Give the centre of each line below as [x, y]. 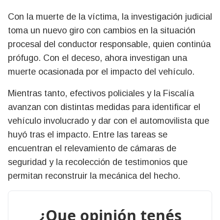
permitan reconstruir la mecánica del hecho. [94, 176]
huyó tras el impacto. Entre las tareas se [88, 134]
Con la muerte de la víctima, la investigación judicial [110, 16]
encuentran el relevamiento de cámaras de [92, 148]
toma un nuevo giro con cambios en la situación [102, 30]
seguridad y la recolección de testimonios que [98, 162]
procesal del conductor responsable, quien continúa [109, 44]
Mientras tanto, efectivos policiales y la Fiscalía [101, 93]
